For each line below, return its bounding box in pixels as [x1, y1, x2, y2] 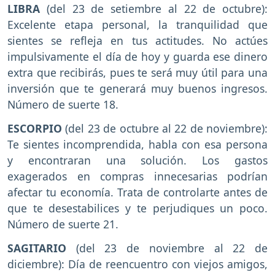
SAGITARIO [7, 240, 66, 255]
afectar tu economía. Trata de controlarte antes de [7, 185, 268, 200]
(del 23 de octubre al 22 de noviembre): [62, 121, 268, 136]
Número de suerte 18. [7, 97, 118, 112]
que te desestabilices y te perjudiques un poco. [7, 201, 268, 216]
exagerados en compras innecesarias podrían [7, 169, 268, 184]
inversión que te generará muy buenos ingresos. [7, 81, 268, 96]
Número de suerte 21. [7, 217, 118, 232]
